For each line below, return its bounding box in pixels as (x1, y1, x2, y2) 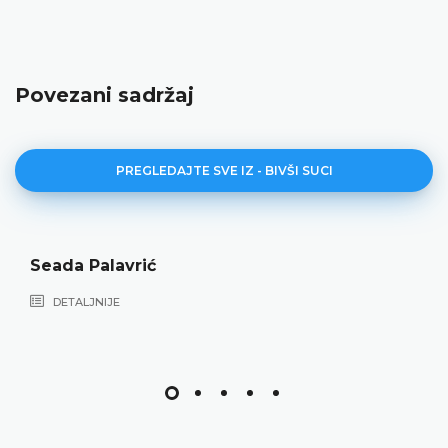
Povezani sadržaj (15, 82, 194, 107)
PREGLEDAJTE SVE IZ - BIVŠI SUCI (115, 162, 333, 178)
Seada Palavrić (30, 255, 156, 275)
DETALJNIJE (50, 294, 120, 309)
